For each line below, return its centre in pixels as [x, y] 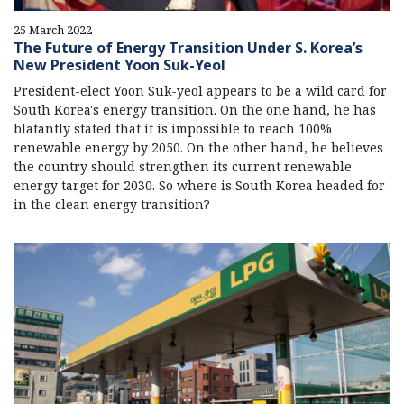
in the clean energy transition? [112, 204]
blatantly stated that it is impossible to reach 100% [173, 128]
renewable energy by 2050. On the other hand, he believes [198, 147]
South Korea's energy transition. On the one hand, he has [195, 109]
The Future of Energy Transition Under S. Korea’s [188, 47]
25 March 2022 [53, 29]
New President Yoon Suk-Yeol [119, 64]
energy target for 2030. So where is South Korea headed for [199, 185]
